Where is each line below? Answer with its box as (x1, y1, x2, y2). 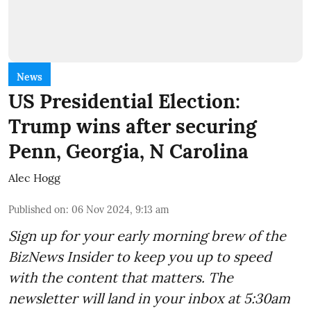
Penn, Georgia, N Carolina (8, 138, 249, 164)
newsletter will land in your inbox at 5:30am (8, 289, 290, 307)
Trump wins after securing (8, 113, 257, 139)
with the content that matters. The (8, 268, 233, 286)
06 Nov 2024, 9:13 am (72, 203, 169, 216)
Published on (8, 203, 66, 216)
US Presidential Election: (8, 88, 240, 114)
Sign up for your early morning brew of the (8, 226, 286, 244)
